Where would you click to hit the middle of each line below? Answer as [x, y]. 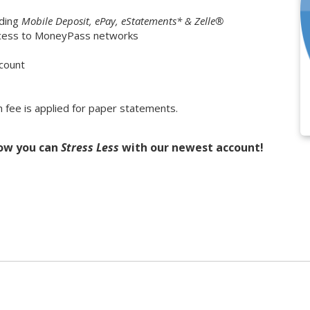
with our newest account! [191, 147]
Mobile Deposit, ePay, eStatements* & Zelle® [121, 20]
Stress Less [90, 147]
